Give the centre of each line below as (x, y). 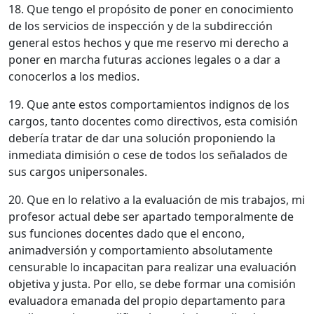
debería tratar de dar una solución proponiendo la (142, 138)
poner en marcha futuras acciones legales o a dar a (144, 59)
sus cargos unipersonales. (78, 171)
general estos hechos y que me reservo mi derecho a (149, 42)
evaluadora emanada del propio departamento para (147, 300)
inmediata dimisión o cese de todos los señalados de (148, 155)
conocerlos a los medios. (74, 76)
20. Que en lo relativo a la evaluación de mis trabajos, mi (157, 199)
